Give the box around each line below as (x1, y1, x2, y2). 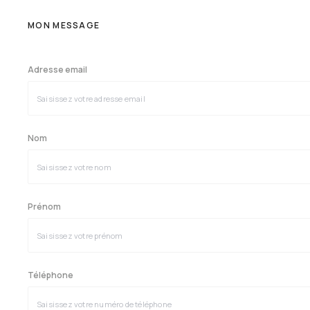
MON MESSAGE (28, 19, 100, 31)
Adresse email (28, 64, 87, 75)
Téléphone (28, 269, 73, 281)
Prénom (28, 201, 61, 212)
